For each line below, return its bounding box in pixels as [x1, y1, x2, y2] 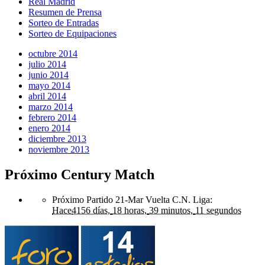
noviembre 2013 [28, 144, 89, 155]
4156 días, [72, 205, 110, 215]
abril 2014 [28, 91, 66, 102]
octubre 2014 [28, 49, 77, 59]
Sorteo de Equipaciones [28, 28, 117, 39]
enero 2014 [28, 123, 70, 134]
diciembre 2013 [28, 134, 86, 144]
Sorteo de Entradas [28, 18, 99, 28]
